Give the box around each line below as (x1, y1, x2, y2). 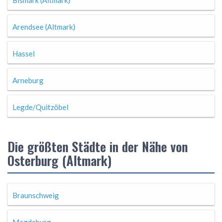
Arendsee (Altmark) (12, 22, 75, 31)
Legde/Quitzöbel (12, 103, 68, 111)
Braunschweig (12, 191, 59, 200)
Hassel (12, 49, 35, 58)
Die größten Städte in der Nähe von (7, 137, 188, 156)
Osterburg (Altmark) (7, 151, 111, 170)
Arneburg (12, 76, 44, 85)
